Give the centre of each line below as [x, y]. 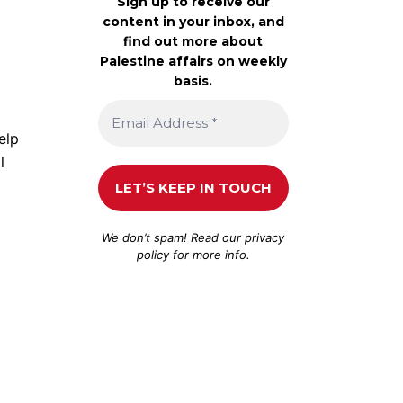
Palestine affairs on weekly [193, 61]
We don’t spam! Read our [174, 237]
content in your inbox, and [193, 21]
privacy [265, 237]
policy [152, 254]
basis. [193, 81]
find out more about [193, 41]
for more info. [209, 254]
